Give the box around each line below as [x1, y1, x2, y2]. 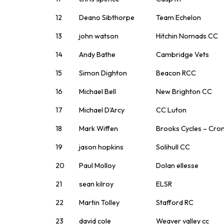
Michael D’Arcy [79, 105, 124, 114]
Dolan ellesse [156, 160, 198, 170]
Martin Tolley [79, 197, 119, 207]
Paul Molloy [79, 160, 115, 170]
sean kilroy [79, 179, 113, 188]
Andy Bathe [79, 49, 115, 59]
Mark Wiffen [79, 123, 118, 133]
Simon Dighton [79, 68, 127, 77]
